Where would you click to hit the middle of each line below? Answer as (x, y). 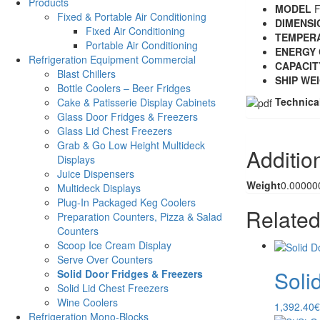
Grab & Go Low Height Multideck (131, 145)
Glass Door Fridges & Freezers (127, 117)
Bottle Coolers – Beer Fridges (124, 88)
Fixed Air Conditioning (135, 31)
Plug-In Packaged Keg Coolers (126, 202)
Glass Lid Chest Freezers (115, 131)
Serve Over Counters (105, 260)
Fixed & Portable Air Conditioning (132, 17)
